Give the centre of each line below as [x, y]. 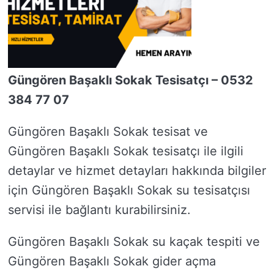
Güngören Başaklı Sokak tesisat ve [108, 131]
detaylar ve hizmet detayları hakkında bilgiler [137, 171]
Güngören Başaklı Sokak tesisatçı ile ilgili [126, 151]
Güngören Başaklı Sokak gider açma [112, 261]
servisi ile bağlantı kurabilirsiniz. [99, 210]
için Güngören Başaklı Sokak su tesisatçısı [129, 190]
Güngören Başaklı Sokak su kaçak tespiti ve [134, 242]
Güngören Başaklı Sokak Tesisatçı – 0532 [131, 80]
